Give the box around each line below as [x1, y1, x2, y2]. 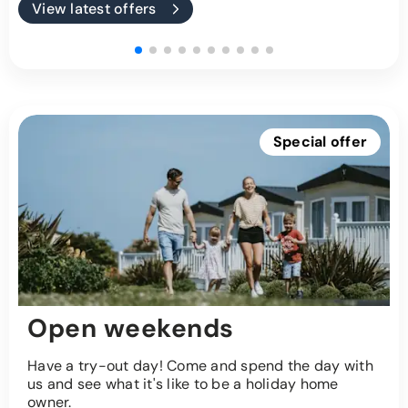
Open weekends [27, 311, 234, 346]
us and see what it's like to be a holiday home [27, 374, 339, 394]
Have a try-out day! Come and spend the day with [27, 356, 373, 376]
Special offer [272, 132, 367, 152]
